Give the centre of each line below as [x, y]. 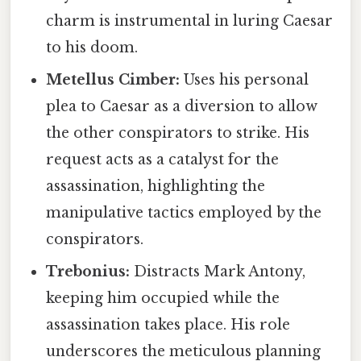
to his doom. [92, 48]
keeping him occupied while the [163, 299]
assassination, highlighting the [156, 187]
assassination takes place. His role [168, 325]
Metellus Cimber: [113, 80]
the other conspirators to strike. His [178, 133]
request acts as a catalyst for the [163, 160]
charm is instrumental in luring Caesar [190, 21]
